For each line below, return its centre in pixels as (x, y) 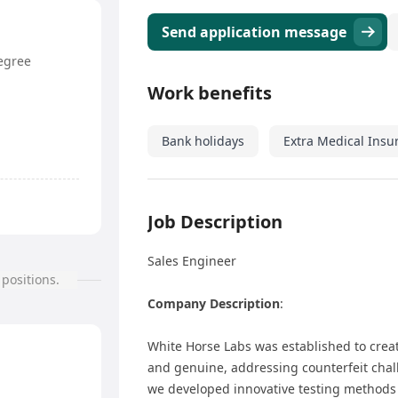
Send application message (254, 32)
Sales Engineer (192, 261)
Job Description (215, 222)
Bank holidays (203, 141)
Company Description (214, 304)
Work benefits (210, 93)
